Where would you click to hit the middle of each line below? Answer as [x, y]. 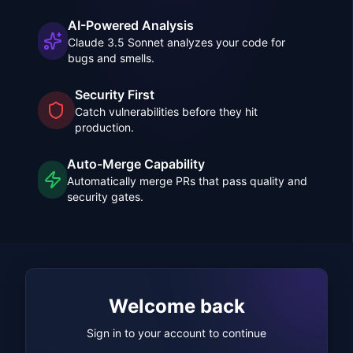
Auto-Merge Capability [136, 164]
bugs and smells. [111, 58]
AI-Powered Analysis [131, 25]
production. [104, 127]
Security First [114, 95]
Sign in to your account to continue [176, 333]
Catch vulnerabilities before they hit [166, 111]
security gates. [106, 197]
